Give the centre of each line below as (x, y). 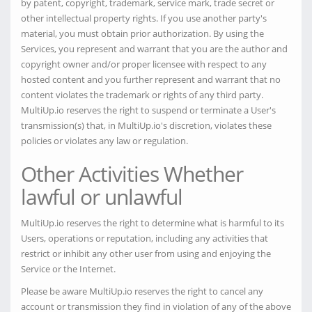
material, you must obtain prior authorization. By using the (142, 33)
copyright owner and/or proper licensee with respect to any (144, 64)
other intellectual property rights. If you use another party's (144, 18)
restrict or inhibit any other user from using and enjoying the (146, 253)
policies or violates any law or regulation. (104, 141)
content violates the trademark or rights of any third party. (142, 95)
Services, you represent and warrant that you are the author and (154, 49)
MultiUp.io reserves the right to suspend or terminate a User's (148, 110)
